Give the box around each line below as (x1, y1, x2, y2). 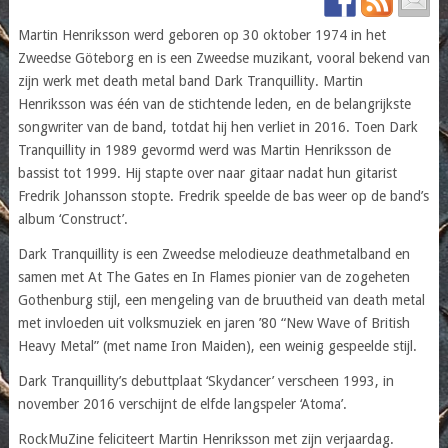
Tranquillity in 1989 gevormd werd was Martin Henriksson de (17, 141, 391, 158)
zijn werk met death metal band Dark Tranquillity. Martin (17, 72, 363, 89)
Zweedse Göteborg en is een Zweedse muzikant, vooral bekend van (17, 49, 430, 66)
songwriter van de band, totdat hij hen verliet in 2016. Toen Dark (17, 118, 418, 135)
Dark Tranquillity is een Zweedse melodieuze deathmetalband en (17, 245, 410, 262)
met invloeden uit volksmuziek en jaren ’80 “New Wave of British (17, 314, 410, 331)
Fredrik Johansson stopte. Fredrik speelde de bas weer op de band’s (17, 187, 429, 204)
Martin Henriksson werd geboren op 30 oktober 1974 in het (17, 26, 386, 43)
